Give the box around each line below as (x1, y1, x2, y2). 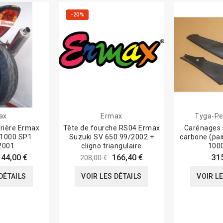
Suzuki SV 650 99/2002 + (69, 133, 150, 141)
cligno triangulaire (81, 142, 142, 150)
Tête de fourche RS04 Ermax (63, 124, 160, 132)
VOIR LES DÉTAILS (81, 172, 142, 181)
